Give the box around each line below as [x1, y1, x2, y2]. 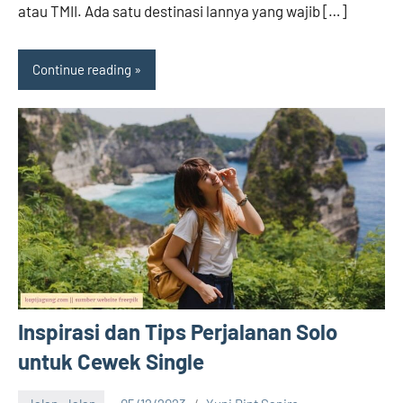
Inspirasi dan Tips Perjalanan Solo [18, 318, 337, 345]
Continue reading [32, 61, 131, 78]
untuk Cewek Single [18, 348, 204, 375]
